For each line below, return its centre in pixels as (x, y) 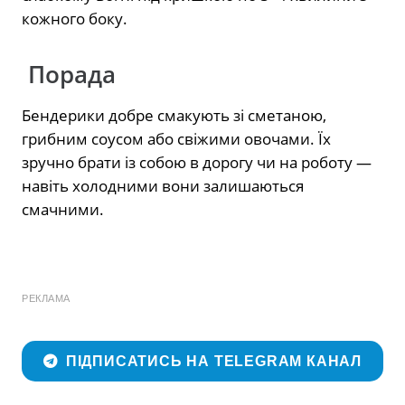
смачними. (63, 209)
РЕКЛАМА (46, 298)
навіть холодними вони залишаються (163, 185)
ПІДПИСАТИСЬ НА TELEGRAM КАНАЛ (214, 362)
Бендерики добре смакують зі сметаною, (174, 115)
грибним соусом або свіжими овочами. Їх (176, 138)
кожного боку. (75, 18)
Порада (69, 74)
